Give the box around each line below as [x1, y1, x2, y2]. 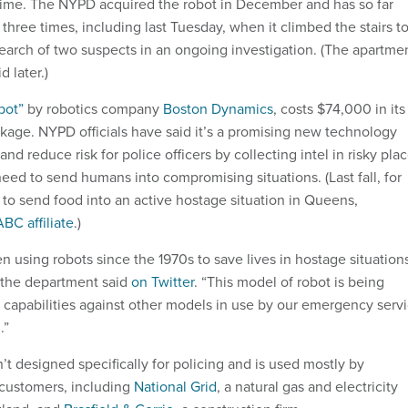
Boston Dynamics [163, 97, 273, 118]
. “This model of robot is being [194, 270, 384, 291]
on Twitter [131, 270, 194, 291]
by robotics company [24, 97, 163, 118]
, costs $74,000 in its [273, 97, 405, 118]
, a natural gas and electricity [217, 375, 398, 396]
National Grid [134, 375, 217, 396]
